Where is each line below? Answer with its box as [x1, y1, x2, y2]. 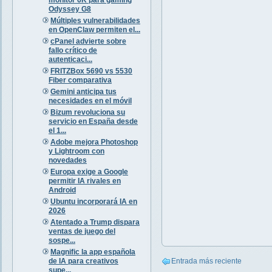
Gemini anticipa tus [50, 87, 117, 96]
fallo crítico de [48, 46, 97, 55]
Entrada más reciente [171, 256, 242, 265]
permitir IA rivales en [48, 176, 121, 185]
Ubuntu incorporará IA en [50, 197, 137, 206]
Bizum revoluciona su [50, 107, 125, 117]
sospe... [48, 236, 75, 245]
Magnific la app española [50, 247, 135, 256]
